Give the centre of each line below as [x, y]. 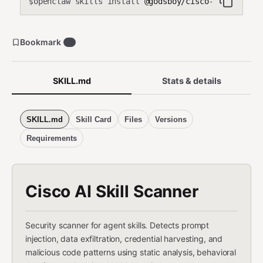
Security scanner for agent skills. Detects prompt [117, 225]
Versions [171, 119]
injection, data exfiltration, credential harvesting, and [124, 239]
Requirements [52, 138]
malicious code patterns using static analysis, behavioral [131, 252]
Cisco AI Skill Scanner [112, 191]
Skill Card [94, 119]
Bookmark [41, 42]
